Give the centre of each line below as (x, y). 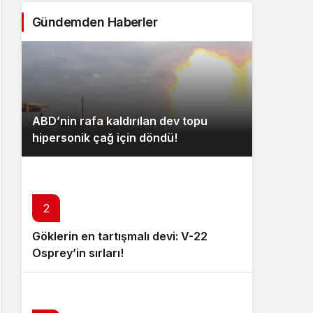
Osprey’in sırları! (78, 253)
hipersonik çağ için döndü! (105, 138)
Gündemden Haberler (95, 22)
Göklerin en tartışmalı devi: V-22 (120, 236)
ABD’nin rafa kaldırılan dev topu (120, 121)
